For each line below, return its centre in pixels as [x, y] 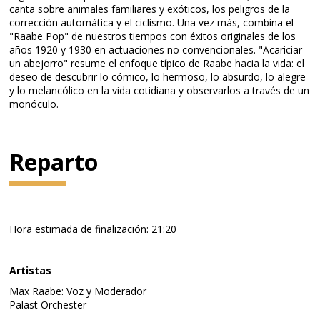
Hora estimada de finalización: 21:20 [93, 229]
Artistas [31, 270]
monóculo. [34, 104]
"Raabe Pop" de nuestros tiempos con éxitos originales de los [153, 36]
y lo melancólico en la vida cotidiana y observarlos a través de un [160, 90]
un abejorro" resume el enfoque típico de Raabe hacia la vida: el [157, 63]
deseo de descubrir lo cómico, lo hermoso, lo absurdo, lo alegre [158, 77]
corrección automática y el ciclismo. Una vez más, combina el [152, 22]
